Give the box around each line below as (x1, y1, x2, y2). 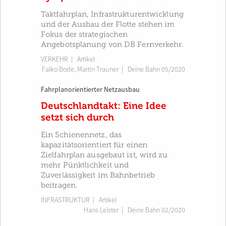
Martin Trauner (77, 65, 119, 74)
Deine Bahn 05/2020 (128, 65, 185, 74)
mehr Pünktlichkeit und (41, 161, 129, 169)
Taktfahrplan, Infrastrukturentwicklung (41, 10, 184, 18)
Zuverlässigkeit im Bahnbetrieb (41, 171, 155, 179)
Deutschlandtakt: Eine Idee (41, 100, 166, 111)
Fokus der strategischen (41, 30, 128, 38)
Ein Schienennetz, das (41, 131, 122, 139)
